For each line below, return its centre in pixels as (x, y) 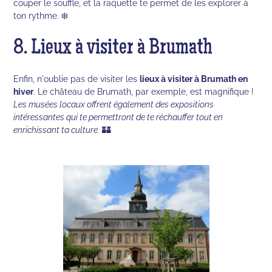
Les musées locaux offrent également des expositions (114, 104)
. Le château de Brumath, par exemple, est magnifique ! (144, 91)
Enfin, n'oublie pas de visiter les (77, 78)
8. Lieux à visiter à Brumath (113, 49)
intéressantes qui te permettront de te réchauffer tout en (118, 117)
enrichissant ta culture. (57, 129)
